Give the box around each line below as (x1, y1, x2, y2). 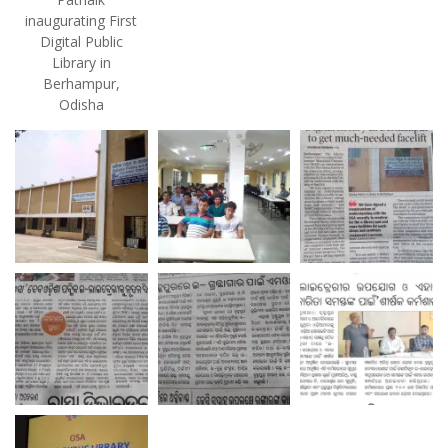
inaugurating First (25, 10, 138, 30)
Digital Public (39, 31, 123, 51)
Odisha (58, 94, 104, 114)
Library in (51, 52, 111, 72)
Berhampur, (42, 73, 120, 93)
